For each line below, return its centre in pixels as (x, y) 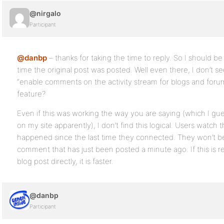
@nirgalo (45, 13)
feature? (31, 94)
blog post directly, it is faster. (65, 161)
